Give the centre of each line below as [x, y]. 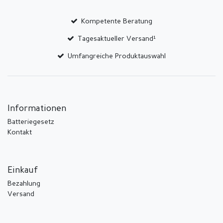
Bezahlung [24, 183]
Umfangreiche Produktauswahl [117, 56]
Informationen [37, 109]
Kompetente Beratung [117, 21]
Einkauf [23, 170]
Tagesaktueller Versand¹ [117, 39]
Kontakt [20, 132]
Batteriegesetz [31, 122]
